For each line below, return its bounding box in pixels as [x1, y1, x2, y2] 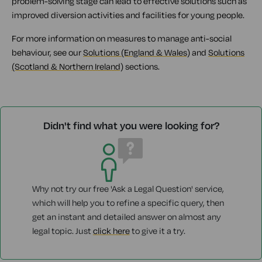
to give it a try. [129, 225, 185, 237]
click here [92, 225, 130, 237]
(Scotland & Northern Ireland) [12, 61, 123, 72]
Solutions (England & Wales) [83, 47, 190, 58]
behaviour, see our [12, 47, 83, 58]
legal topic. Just [32, 225, 93, 237]
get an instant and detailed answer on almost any [32, 211, 221, 223]
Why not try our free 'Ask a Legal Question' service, [32, 183, 224, 195]
